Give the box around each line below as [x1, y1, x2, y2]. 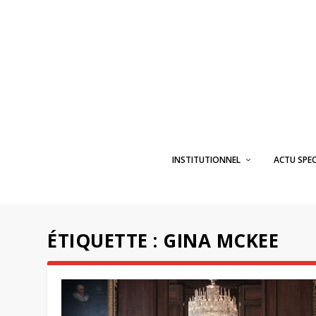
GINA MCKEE [163, 228, 279, 253]
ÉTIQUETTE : [47, 228, 164, 253]
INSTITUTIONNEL [171, 154, 241, 166]
